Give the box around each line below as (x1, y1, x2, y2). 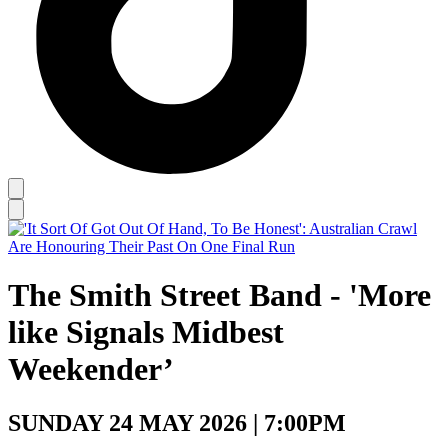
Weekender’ (8, 351, 174, 388)
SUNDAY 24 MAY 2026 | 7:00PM (8, 409, 346, 436)
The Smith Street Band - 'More (8, 277, 431, 314)
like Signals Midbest (8, 314, 284, 351)
